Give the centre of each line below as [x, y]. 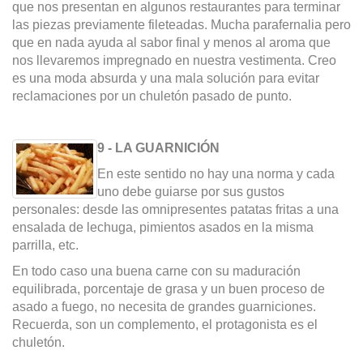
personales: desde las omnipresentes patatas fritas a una [175, 210]
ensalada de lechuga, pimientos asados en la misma [163, 228]
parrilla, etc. [45, 246]
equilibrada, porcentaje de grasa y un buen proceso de [169, 289]
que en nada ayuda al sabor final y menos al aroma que [171, 43]
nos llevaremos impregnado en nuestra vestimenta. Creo [174, 61]
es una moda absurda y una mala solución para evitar [166, 79]
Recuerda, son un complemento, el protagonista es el [165, 325]
